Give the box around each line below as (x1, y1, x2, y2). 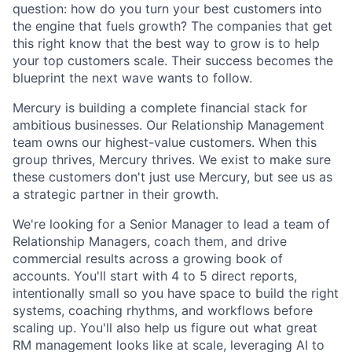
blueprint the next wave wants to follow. (13, 70, 252, 86)
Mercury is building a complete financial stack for (13, 100, 307, 115)
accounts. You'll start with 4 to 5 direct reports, (13, 268, 297, 284)
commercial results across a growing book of (13, 251, 283, 266)
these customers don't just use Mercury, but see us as (13, 169, 332, 185)
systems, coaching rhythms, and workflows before (13, 302, 313, 318)
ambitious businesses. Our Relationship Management (13, 117, 324, 133)
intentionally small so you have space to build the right (13, 285, 339, 301)
